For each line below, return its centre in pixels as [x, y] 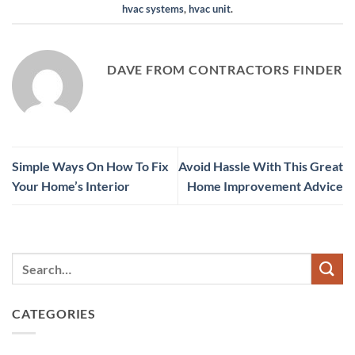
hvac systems [153, 9]
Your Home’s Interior [71, 185]
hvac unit [210, 9]
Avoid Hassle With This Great [261, 166]
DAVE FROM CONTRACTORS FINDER [225, 69]
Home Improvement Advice [265, 185]
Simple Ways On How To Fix [90, 166]
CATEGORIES [54, 314]
